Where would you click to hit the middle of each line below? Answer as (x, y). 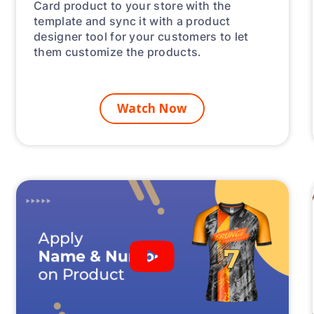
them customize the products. (118, 52)
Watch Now (152, 109)
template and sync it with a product (132, 21)
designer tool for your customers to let (141, 36)
